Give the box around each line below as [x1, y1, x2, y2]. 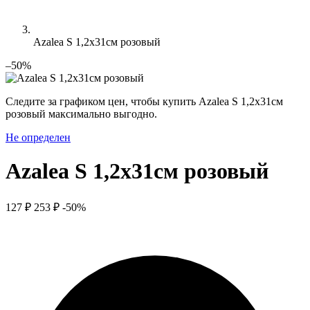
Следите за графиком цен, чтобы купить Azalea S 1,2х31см [6, 95, 283, 107]
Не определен [6, 131, 71, 143]
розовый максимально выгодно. [6, 108, 157, 120]
